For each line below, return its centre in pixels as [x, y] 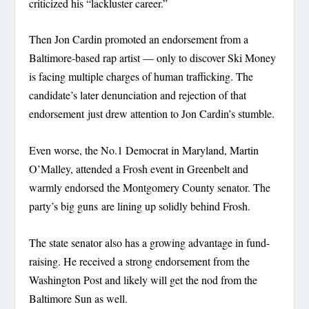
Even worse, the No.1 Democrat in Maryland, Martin [144, 150]
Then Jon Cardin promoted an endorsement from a [139, 39]
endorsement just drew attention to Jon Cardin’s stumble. [152, 114]
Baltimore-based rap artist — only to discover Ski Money [153, 58]
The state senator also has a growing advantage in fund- [150, 242]
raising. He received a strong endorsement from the [140, 261]
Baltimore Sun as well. [79, 298]
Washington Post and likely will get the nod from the [143, 279]
